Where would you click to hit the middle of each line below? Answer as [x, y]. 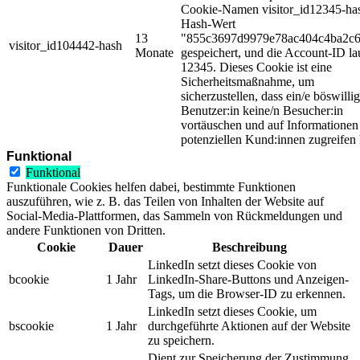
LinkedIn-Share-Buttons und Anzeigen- [248, 279]
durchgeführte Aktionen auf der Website [249, 325]
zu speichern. [181, 340]
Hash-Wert [208, 23]
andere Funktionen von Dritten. [86, 230]
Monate [154, 52]
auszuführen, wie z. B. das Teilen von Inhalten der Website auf [165, 201]
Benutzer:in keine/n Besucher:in [262, 110]
